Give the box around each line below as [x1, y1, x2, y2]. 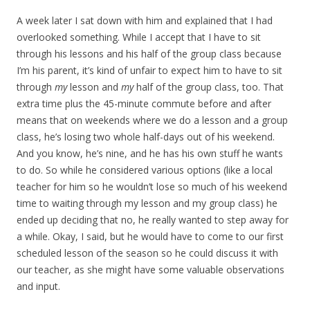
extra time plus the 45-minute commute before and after [17, 97, 271, 111]
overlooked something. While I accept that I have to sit [17, 30, 261, 44]
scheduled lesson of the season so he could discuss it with [17, 246, 278, 260]
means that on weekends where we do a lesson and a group [17, 113, 288, 127]
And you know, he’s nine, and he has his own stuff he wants [17, 147, 283, 161]
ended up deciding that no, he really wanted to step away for [17, 213, 289, 227]
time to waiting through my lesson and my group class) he [17, 197, 277, 210]
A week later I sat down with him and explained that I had [17, 14, 273, 28]
